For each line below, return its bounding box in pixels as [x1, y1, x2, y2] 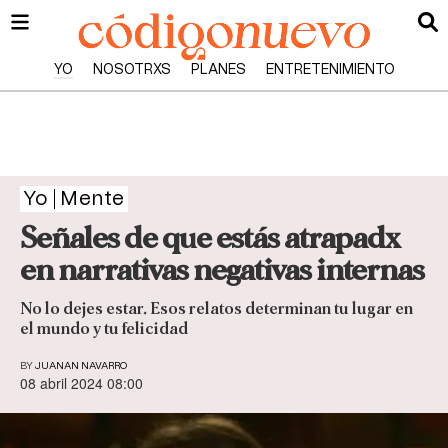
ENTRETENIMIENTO [265, 63, 395, 77]
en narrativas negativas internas [20, 254, 424, 286]
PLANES [190, 63, 246, 77]
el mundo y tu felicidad [20, 320, 188, 338]
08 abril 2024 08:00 [20, 373, 143, 394]
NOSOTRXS [92, 63, 171, 77]
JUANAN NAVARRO [35, 361, 127, 372]
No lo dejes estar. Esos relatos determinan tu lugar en [20, 300, 413, 318]
